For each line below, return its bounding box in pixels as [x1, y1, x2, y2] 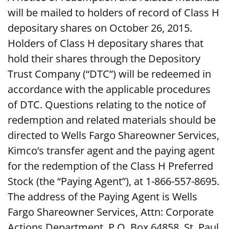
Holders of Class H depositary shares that [8, 36, 203, 51]
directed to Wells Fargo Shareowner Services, [8, 128, 219, 143]
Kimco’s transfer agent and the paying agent [8, 144, 215, 158]
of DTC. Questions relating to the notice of [8, 98, 206, 112]
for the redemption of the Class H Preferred [8, 159, 213, 173]
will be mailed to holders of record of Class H [8, 6, 219, 20]
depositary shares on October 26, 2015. [8, 21, 192, 35]
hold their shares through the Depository [8, 52, 200, 66]
